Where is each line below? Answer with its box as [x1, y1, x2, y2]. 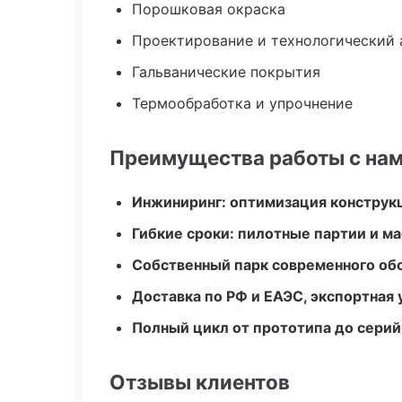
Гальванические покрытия [132, 63, 320, 81]
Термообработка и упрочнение [132, 94, 353, 112]
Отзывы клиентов [109, 370, 290, 394]
